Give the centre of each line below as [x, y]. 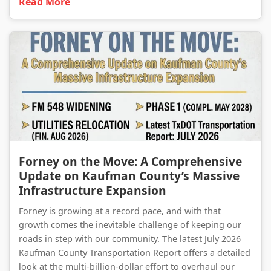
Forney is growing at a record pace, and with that [120, 211]
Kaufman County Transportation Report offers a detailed [135, 253]
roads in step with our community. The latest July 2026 [130, 239]
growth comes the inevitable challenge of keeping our [130, 225]
